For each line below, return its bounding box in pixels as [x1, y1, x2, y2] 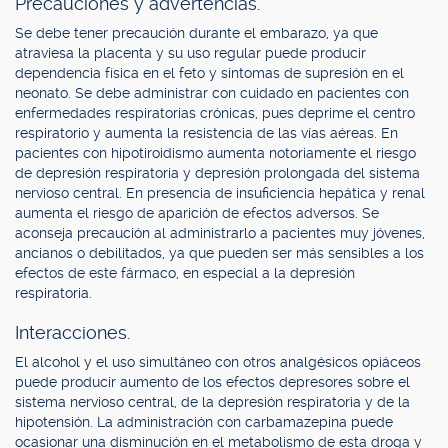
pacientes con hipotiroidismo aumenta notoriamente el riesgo [15, 145, 416, 161]
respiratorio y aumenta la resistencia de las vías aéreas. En [15, 125, 398, 141]
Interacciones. [15, 322, 130, 343]
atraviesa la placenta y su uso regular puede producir [15, 45, 366, 61]
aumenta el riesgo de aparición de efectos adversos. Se [15, 205, 379, 221]
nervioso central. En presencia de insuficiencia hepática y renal [15, 185, 425, 201]
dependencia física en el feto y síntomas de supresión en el [15, 65, 404, 81]
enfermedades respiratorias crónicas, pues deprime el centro [15, 105, 415, 121]
